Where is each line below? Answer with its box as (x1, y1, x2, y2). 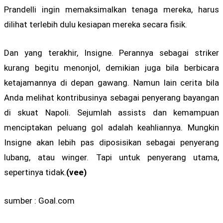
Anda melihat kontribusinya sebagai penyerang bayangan (4, 93, 219, 103)
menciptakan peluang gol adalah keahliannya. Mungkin (4, 122, 219, 133)
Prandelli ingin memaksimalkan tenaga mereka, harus (4, 4, 219, 14)
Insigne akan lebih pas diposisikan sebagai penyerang (4, 137, 219, 148)
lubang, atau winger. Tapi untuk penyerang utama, (4, 152, 219, 163)
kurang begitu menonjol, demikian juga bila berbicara (4, 63, 219, 73)
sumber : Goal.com (4, 196, 75, 206)
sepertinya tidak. (4, 167, 66, 178)
